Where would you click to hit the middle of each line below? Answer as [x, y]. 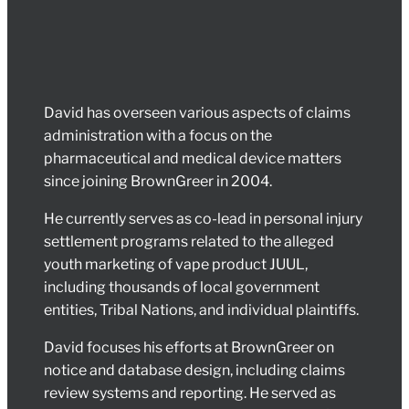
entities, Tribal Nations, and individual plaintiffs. [201, 310]
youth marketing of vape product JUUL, [176, 265]
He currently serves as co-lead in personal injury [203, 219]
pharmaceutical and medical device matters [193, 159]
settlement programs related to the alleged [189, 242]
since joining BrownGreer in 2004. [158, 182]
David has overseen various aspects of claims [197, 113]
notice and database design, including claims [194, 371]
